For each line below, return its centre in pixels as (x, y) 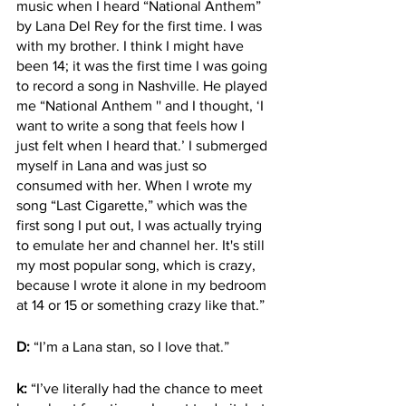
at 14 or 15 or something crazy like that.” (142, 305)
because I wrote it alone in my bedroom (143, 285)
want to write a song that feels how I (132, 126)
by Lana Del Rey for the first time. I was (141, 26)
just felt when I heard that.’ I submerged (144, 145)
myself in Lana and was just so (113, 165)
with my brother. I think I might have (132, 46)
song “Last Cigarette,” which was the (134, 205)
